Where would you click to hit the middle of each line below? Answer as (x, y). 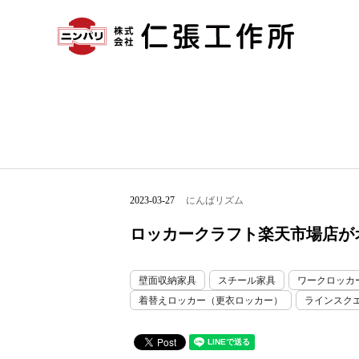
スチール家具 (247, 280)
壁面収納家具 (167, 280)
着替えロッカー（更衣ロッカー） (211, 301)
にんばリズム (215, 200)
